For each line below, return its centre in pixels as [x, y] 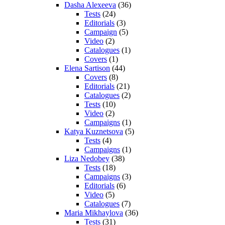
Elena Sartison [87, 68]
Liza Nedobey [87, 158]
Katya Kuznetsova [94, 131]
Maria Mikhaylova [94, 212]
